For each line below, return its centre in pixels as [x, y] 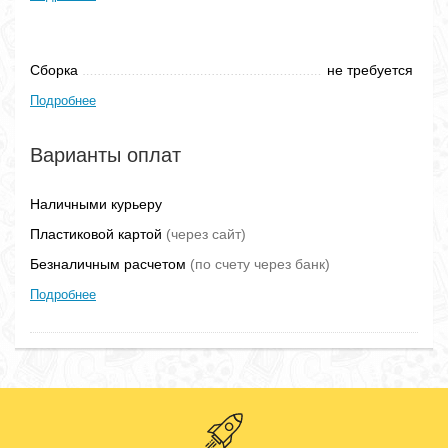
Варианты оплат [105, 155]
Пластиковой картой [98, 234]
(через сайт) [206, 234]
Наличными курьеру [96, 204]
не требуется [370, 70]
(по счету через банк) [260, 264]
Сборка [54, 70]
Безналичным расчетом [110, 264]
